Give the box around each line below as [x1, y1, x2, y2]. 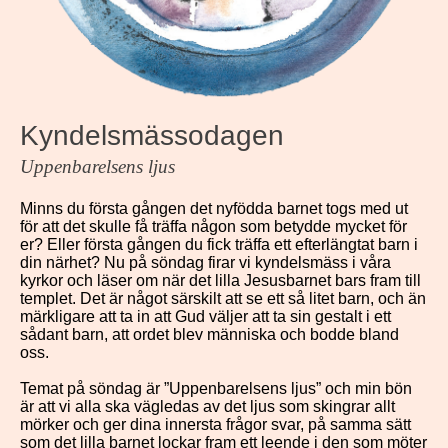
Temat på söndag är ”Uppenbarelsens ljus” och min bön [20, 380, 412, 397]
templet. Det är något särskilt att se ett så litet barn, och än [20, 290, 426, 307]
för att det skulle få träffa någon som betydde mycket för [20, 218, 407, 235]
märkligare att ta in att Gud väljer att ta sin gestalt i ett [20, 308, 391, 325]
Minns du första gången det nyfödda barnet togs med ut [20, 200, 408, 217]
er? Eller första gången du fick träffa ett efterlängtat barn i [20, 236, 418, 253]
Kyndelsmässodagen [20, 120, 284, 151]
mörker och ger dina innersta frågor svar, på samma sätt [20, 416, 411, 433]
